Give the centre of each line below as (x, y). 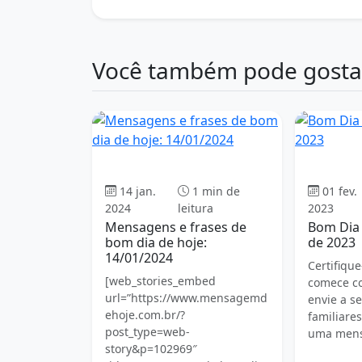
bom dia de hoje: (156, 242)
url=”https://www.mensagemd (186, 297)
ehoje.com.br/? (145, 314)
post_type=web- (147, 331)
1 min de (216, 191)
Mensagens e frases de (176, 227)
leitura (195, 208)
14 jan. (138, 191)
